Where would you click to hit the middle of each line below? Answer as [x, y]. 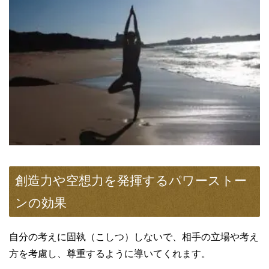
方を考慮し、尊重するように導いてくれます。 [110, 253]
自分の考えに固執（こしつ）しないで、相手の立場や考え [134, 237]
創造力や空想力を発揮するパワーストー [131, 180]
